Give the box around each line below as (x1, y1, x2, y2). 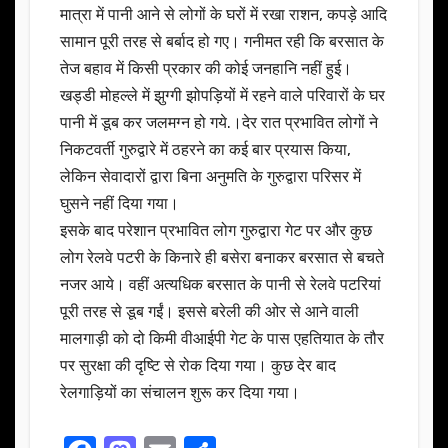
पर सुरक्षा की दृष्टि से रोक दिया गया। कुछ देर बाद (60, 355, 336, 375)
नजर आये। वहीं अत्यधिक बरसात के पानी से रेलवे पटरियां (60, 274, 381, 294)
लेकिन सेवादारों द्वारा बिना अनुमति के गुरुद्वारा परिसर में (60, 166, 361, 186)
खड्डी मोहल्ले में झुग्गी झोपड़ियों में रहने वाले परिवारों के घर (60, 85, 385, 105)
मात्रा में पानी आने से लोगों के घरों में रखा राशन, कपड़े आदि (60, 4, 387, 24)
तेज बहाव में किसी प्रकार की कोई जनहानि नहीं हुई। (60, 58, 352, 78)
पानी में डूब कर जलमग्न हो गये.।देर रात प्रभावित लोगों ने (60, 112, 378, 132)
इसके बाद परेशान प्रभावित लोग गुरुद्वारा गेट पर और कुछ (60, 220, 372, 240)
